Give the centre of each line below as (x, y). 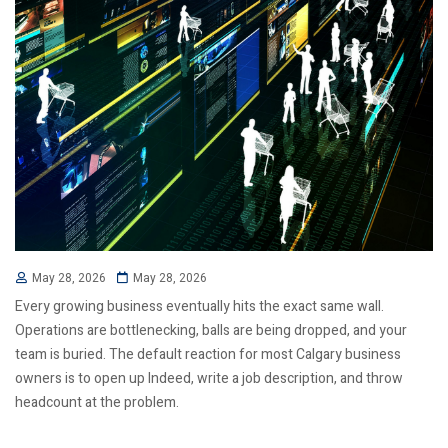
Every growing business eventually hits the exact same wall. (199, 307)
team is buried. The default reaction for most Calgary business (208, 355)
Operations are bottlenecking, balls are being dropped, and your (211, 331)
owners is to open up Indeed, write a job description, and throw (209, 379)
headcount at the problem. (97, 403)
